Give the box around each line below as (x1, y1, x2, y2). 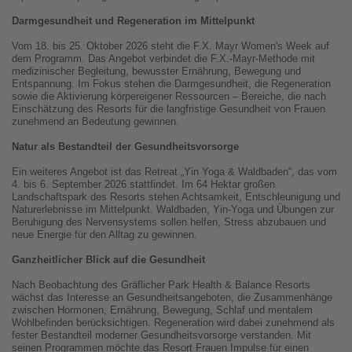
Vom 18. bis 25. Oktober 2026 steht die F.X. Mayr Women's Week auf (12, 40, 329, 53)
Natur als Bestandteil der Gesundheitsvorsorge (12, 141, 239, 153)
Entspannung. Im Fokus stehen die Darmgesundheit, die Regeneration (12, 78, 331, 90)
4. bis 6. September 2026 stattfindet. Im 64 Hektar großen (12, 178, 275, 191)
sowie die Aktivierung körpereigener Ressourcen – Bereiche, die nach (12, 90, 326, 103)
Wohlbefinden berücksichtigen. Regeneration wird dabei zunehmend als (12, 317, 335, 329)
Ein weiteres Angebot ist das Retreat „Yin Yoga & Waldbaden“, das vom (12, 166, 337, 178)
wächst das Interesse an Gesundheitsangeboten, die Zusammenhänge (12, 291, 332, 304)
